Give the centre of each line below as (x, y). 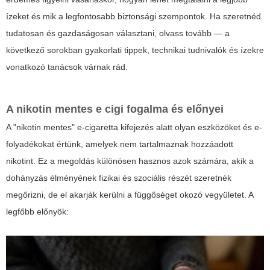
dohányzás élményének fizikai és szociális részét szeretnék (119, 178)
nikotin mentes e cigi (70, 109)
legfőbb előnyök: (37, 212)
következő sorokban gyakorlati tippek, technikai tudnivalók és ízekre (135, 50)
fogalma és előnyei (174, 109)
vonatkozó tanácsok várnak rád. (67, 67)
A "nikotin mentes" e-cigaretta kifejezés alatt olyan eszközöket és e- (134, 127)
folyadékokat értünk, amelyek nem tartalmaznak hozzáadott (120, 144)
